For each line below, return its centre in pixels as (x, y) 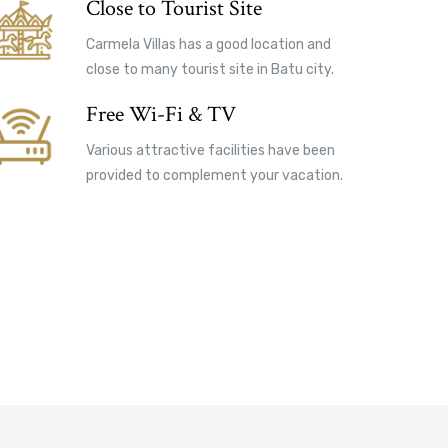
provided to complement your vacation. (214, 175)
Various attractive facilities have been (210, 150)
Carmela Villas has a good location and (208, 44)
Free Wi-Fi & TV (161, 114)
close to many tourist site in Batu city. (210, 69)
